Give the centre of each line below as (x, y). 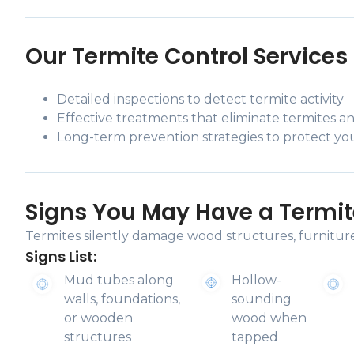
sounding (261, 299)
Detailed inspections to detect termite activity (200, 99)
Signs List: (61, 256)
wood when (269, 318)
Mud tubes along (119, 280)
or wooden (99, 318)
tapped (254, 337)
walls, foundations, (122, 299)
